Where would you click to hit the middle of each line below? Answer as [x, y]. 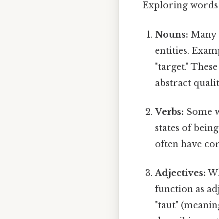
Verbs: [170, 112]
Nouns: [172, 34]
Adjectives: [181, 173]
